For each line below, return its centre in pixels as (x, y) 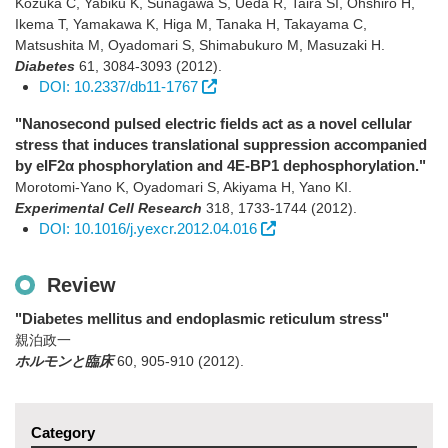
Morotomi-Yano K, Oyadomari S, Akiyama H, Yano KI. (183, 187)
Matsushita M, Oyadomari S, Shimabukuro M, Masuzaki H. (200, 45)
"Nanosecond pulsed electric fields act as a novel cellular (213, 123)
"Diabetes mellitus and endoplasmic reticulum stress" (202, 318)
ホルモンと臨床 (64, 361)
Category (63, 432)
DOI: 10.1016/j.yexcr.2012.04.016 (148, 228)
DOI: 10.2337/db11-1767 (118, 86)
